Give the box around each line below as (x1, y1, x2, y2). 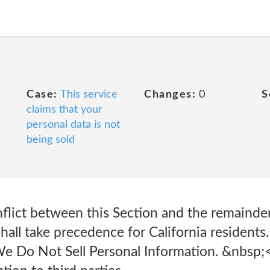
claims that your (27, 104, 102, 115)
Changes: (144, 89, 196, 100)
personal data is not (27, 119, 120, 130)
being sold (27, 134, 75, 145)
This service (60, 89, 118, 100)
